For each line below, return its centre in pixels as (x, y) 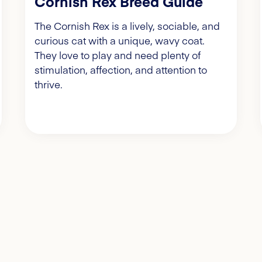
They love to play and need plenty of (118, 55)
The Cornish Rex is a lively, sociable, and (127, 26)
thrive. (49, 85)
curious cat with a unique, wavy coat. (120, 41)
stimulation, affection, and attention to (121, 70)
